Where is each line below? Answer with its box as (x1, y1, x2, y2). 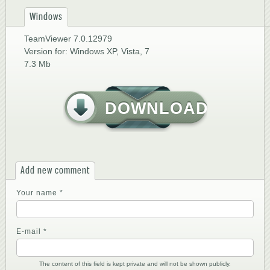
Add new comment (20, 165, 90, 177)
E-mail (16, 227, 44, 236)
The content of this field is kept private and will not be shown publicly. (39, 260, 231, 268)
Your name (16, 189, 60, 198)
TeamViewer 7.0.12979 (24, 34, 112, 43)
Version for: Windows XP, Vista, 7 (24, 46, 149, 56)
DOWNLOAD (104, 99, 209, 118)
